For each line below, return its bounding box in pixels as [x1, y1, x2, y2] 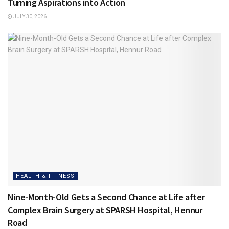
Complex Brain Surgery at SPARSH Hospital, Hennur [8, 204, 202, 216]
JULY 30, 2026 [12, 14, 47, 20]
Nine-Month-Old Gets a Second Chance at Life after [8, 191, 205, 203]
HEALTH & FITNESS [16, 173, 75, 180]
